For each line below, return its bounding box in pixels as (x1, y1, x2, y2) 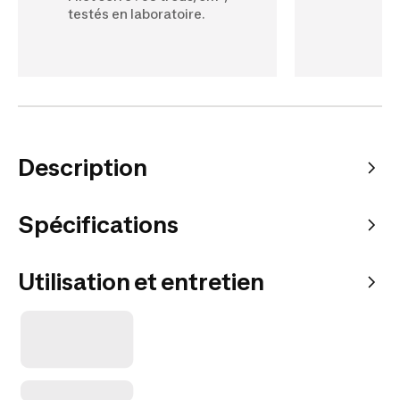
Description (18, 153, 147, 181)
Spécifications (18, 210, 179, 238)
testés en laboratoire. (68, 5, 205, 21)
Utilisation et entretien (18, 267, 264, 296)
